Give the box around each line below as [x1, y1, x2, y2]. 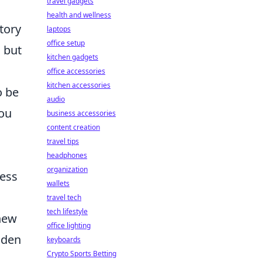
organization [47, 164, 88, 174]
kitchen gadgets [47, 52, 98, 62]
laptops [47, 24, 71, 34]
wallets [47, 178, 70, 188]
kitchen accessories [47, 80, 111, 90]
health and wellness [47, 10, 111, 20]
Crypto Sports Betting [47, 249, 116, 258]
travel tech [47, 192, 81, 202]
